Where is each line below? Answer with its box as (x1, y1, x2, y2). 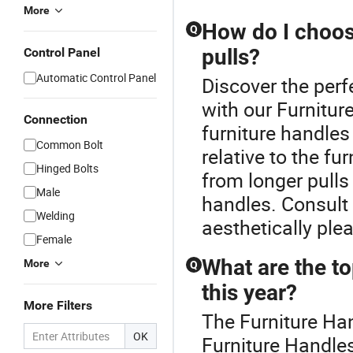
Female (36, 232, 72, 247)
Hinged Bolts (36, 161, 98, 176)
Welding (36, 208, 75, 223)
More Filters (24, 298, 92, 313)
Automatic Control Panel (36, 70, 156, 85)
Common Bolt (36, 137, 103, 152)
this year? (202, 280, 297, 306)
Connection (24, 112, 87, 127)
